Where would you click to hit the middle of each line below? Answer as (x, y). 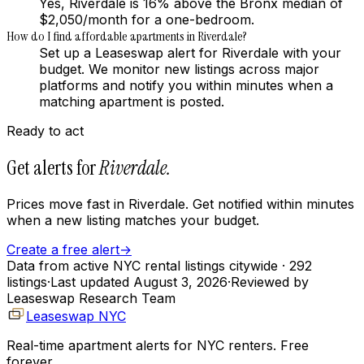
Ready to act (45, 130)
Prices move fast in (67, 204)
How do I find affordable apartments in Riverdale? (127, 36)
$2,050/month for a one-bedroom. (147, 19)
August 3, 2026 (180, 282)
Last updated (92, 282)
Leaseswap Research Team (91, 299)
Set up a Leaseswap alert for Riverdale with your (190, 52)
